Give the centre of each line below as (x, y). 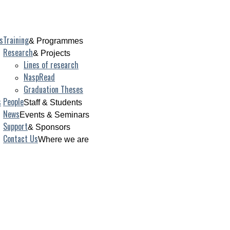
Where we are (63, 139)
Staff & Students (53, 102)
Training (16, 40)
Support (15, 126)
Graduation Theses (53, 89)
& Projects (52, 53)
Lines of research (51, 65)
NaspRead (39, 77)
